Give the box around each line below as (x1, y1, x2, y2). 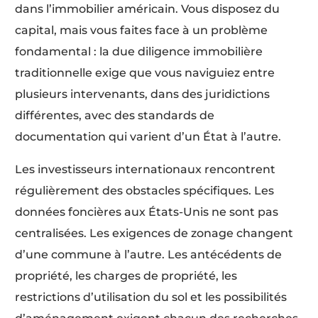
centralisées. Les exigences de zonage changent (15, 226, 294, 240)
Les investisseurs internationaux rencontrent (15, 162, 276, 176)
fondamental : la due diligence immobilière (15, 44, 263, 58)
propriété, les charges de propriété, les (15, 268, 238, 283)
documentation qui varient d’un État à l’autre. (15, 129, 282, 143)
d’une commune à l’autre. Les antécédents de (15, 247, 283, 261)
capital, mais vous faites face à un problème (15, 23, 268, 37)
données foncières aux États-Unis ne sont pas (15, 204, 279, 219)
